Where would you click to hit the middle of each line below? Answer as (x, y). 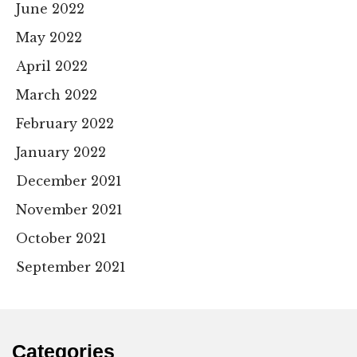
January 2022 (61, 153)
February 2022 (65, 124)
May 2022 (49, 38)
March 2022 (57, 95)
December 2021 (69, 181)
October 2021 (61, 239)
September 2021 (71, 267)
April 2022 (52, 67)
